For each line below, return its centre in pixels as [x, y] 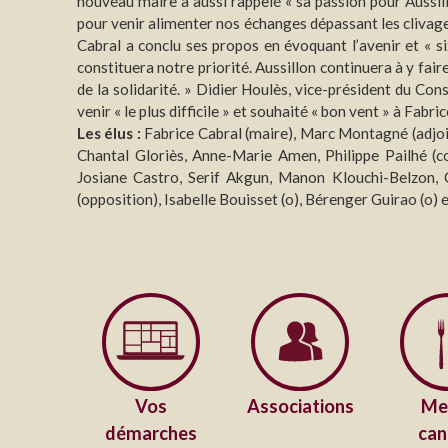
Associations [300, 405]
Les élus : [109, 132]
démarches [151, 432]
